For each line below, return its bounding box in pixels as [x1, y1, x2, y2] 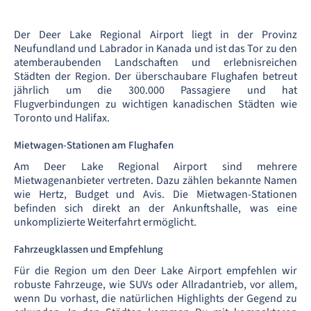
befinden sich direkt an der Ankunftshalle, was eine [14, 201, 297, 216]
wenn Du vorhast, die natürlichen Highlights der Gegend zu [14, 291, 297, 306]
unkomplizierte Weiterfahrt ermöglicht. [14, 215, 196, 230]
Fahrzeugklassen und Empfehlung [14, 242, 163, 257]
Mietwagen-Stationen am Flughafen [14, 138, 174, 153]
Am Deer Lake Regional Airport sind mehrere [14, 159, 297, 174]
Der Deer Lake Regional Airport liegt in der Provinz [14, 27, 297, 42]
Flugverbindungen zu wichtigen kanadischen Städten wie [14, 96, 297, 112]
